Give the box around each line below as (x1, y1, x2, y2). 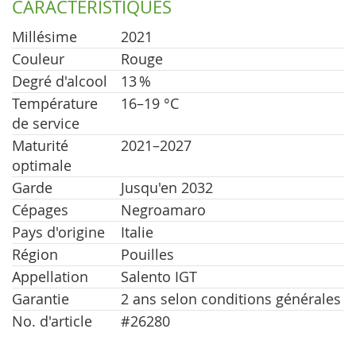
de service (12, 114, 79, 133)
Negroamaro (121, 200, 206, 219)
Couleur (12, 49, 64, 68)
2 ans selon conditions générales (121, 289, 341, 308)
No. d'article (12, 311, 92, 331)
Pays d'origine (12, 222, 105, 242)
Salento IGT (121, 267, 197, 286)
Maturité (12, 136, 68, 155)
